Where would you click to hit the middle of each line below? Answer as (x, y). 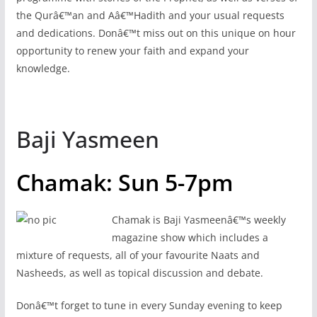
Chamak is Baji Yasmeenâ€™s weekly (198, 219)
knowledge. (43, 68)
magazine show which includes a (190, 237)
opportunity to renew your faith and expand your (132, 50)
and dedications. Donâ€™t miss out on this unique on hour (156, 33)
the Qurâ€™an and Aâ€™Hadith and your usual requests (150, 15)
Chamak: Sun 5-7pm (125, 182)
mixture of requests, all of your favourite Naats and (138, 255)
